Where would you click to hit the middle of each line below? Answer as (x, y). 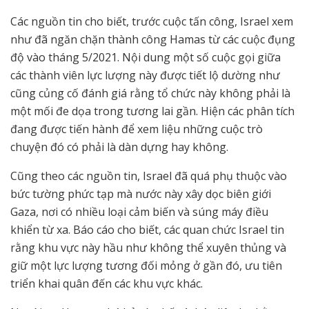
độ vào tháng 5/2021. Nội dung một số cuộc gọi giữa (146, 58)
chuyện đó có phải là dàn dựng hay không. (121, 147)
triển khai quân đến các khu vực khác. (107, 284)
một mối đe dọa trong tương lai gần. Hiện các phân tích (152, 111)
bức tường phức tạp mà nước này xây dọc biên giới (141, 194)
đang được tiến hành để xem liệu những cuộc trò (137, 129)
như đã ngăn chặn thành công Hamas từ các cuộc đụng (153, 40)
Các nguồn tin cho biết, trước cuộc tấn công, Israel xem (152, 22)
